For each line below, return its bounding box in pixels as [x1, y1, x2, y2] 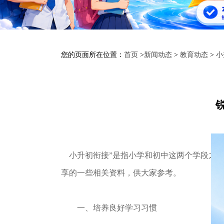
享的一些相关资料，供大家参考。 [61, 168, 181, 177]
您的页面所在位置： [61, 51, 124, 58]
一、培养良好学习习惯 [61, 203, 157, 212]
